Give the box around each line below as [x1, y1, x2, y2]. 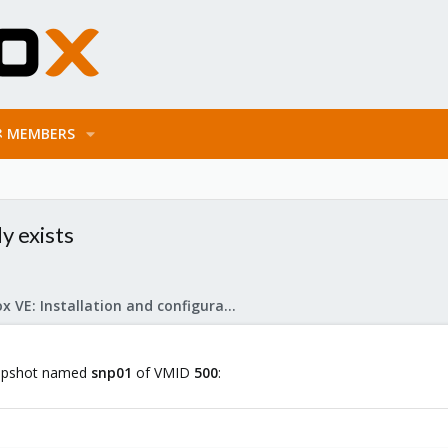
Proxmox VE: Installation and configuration [224, 296, 236, 315]
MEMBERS [6, 124, 75, 143]
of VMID [132, 363, 194, 382]
